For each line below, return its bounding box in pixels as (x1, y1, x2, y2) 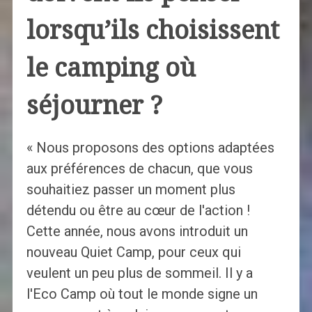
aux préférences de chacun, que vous (26, 160, 253, 178)
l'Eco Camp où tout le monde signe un (26, 286, 258, 303)
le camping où (26, 53, 196, 84)
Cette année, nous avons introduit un (26, 223, 248, 240)
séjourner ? (26, 91, 162, 121)
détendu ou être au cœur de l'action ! (26, 202, 250, 219)
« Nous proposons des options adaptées (26, 139, 274, 157)
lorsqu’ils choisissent (26, 15, 279, 46)
